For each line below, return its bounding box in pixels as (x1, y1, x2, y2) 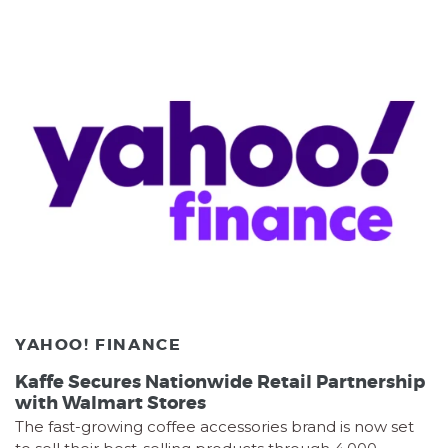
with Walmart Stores (15, 390, 206, 415)
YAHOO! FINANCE (15, 334, 182, 356)
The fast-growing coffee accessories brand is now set (15, 416, 414, 436)
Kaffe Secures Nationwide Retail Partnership (15, 369, 425, 394)
